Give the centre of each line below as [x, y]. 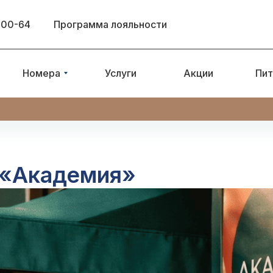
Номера [41, 73]
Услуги [121, 73]
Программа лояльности [110, 24]
